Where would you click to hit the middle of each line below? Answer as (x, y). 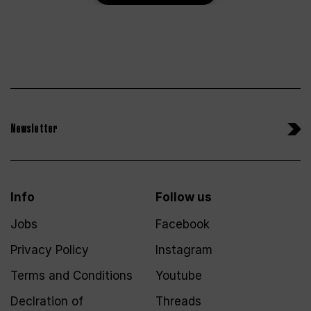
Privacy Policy (50, 250)
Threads (178, 301)
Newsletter (34, 128)
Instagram (184, 250)
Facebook (183, 224)
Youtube (179, 275)
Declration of (47, 301)
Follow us (184, 197)
